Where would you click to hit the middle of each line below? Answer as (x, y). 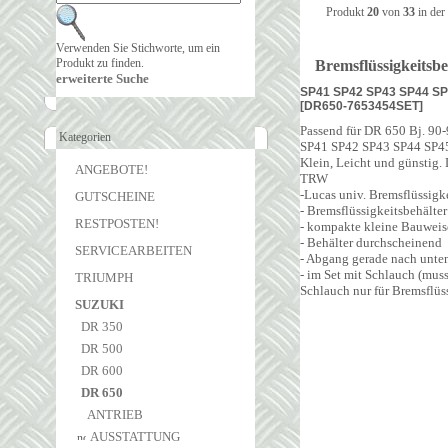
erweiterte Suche (102, 78)
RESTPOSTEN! (117, 223)
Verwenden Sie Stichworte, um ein (138, 48)
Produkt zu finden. (100, 63)
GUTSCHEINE (115, 196)
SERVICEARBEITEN (133, 250)
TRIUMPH (105, 277)
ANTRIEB (116, 414)
